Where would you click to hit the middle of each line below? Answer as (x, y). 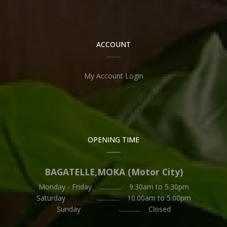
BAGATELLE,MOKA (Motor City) (113, 172)
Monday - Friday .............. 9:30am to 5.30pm (113, 186)
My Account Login (113, 76)
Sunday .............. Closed (113, 209)
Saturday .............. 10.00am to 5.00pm (113, 198)
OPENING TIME (113, 139)
